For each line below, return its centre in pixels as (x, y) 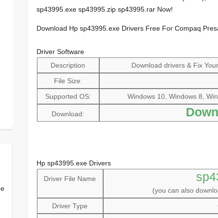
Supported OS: (68, 97)
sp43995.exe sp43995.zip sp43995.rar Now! (104, 9)
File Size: (68, 81)
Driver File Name (70, 179)
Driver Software (60, 52)
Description (68, 65)
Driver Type (70, 206)
